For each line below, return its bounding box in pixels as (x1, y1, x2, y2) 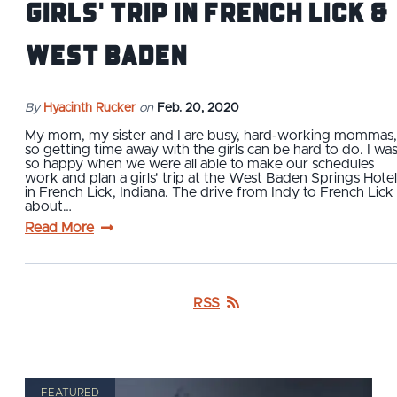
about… (25, 198, 72, 214)
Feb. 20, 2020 (157, 101, 239, 114)
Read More (25, 220, 94, 235)
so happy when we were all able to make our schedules (25, 156, 374, 171)
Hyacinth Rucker (43, 101, 136, 114)
